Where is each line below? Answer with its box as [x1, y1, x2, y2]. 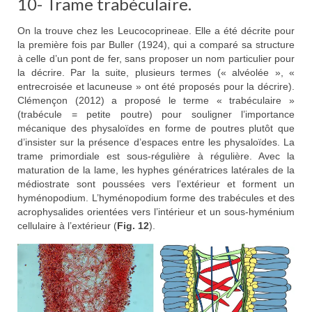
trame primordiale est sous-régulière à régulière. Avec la [17, 150, 295, 162]
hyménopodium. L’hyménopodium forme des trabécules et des [17, 192, 295, 203]
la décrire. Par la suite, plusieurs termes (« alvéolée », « [17, 66, 295, 78]
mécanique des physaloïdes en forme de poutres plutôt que [17, 122, 295, 134]
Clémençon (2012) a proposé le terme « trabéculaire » [17, 94, 295, 106]
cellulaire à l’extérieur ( [17, 219, 117, 231]
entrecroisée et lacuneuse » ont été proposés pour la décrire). [17, 80, 295, 92]
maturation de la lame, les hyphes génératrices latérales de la [17, 164, 295, 175]
